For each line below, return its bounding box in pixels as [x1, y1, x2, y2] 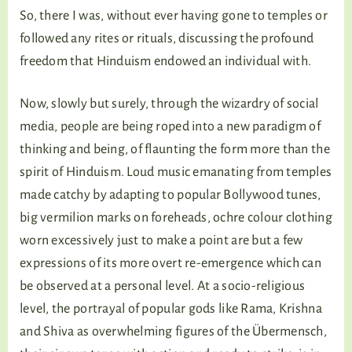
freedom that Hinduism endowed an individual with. [20, 54, 314, 68]
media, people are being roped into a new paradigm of [20, 119, 321, 134]
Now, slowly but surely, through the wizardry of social [20, 97, 319, 111]
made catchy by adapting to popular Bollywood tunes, [20, 188, 321, 202]
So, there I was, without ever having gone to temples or [20, 9, 328, 23]
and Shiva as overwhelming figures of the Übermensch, [20, 324, 328, 339]
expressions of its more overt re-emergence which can [20, 256, 322, 270]
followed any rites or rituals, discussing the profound [20, 31, 314, 46]
